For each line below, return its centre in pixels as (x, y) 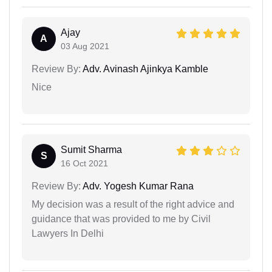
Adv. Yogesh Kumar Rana (137, 186)
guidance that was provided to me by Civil (121, 219)
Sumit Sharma (91, 150)
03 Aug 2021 (85, 46)
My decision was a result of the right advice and (133, 204)
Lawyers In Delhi (68, 233)
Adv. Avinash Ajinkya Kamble (144, 69)
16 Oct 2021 (84, 163)
